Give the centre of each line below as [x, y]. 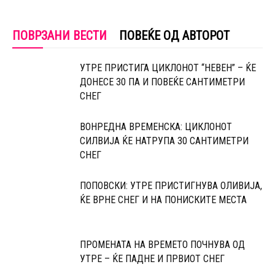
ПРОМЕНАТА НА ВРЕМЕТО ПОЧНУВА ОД [162, 245]
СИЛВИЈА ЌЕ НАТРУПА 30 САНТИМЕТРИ [164, 141]
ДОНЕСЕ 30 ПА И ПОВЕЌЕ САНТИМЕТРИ [162, 82]
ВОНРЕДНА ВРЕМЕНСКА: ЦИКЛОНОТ [156, 127]
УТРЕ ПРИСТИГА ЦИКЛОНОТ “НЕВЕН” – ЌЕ [168, 68]
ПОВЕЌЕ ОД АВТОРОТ [174, 36]
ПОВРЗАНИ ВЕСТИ [60, 36]
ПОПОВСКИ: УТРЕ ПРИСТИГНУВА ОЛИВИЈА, [171, 186]
